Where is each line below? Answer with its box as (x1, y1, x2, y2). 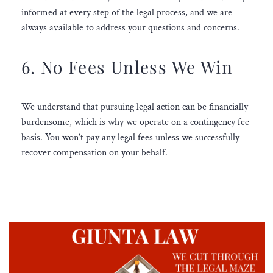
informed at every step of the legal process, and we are (21, 5, 232, 19)
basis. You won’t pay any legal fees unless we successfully (21, 130, 239, 144)
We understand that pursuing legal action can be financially (21, 100, 248, 113)
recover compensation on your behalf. (21, 146, 168, 159)
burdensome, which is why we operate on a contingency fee (21, 115, 249, 129)
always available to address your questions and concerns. (21, 21, 239, 34)
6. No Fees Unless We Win (21, 55, 233, 79)
